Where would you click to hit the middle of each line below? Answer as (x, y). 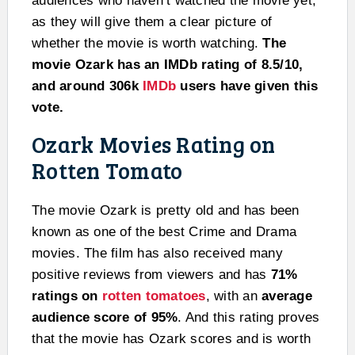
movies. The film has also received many (157, 254)
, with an (233, 296)
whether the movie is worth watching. (147, 44)
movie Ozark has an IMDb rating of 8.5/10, (168, 65)
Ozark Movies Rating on (154, 145)
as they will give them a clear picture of (152, 22)
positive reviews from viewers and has (151, 275)
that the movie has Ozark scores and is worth (171, 339)
